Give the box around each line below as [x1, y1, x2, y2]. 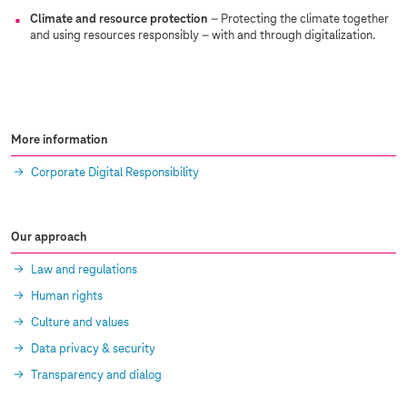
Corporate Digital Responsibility [31, 166, 199, 180]
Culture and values [31, 316, 129, 330]
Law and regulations [31, 263, 137, 277]
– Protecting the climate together [211, 13, 389, 26]
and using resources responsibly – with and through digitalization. [30, 29, 378, 43]
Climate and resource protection [30, 13, 211, 26]
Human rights [31, 290, 103, 303]
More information [11, 134, 108, 147]
